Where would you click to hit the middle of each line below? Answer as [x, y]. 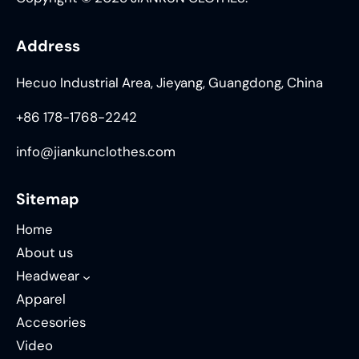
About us [44, 253]
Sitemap [48, 200]
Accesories [51, 323]
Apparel [41, 299]
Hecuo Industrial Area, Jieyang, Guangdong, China [169, 83]
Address [48, 46]
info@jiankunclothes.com [96, 151]
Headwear [48, 276]
